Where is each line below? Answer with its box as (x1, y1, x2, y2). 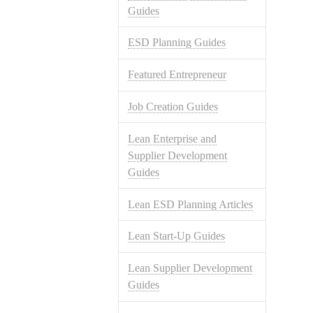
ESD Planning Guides (128, 36, 226, 49)
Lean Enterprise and (128, 132, 217, 145)
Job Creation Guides (128, 100, 219, 112)
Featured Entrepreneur (128, 68, 227, 81)
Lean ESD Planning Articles (128, 198, 254, 210)
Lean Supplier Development (128, 262, 253, 275)
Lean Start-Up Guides (128, 230, 226, 242)
